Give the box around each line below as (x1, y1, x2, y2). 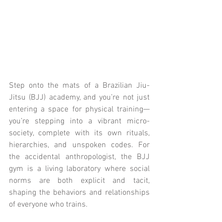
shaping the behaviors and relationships (9, 187, 150, 198)
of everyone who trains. (9, 199, 88, 210)
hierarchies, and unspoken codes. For (9, 140, 150, 150)
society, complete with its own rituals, (9, 128, 150, 138)
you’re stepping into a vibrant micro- (9, 116, 150, 126)
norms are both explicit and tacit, (9, 175, 150, 186)
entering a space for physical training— (9, 104, 150, 114)
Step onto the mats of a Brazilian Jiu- (9, 80, 150, 91)
